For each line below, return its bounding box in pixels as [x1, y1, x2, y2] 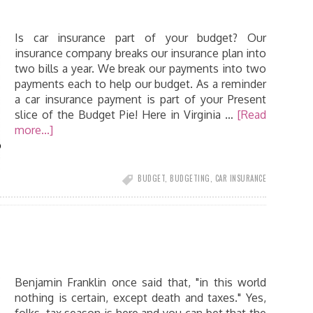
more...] [15, 123, 53, 137]
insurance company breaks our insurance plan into [15, 46, 266, 60]
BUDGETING [170, 173, 210, 184]
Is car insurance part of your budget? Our [15, 31, 266, 45]
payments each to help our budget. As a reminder [15, 77, 266, 91]
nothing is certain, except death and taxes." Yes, [15, 291, 266, 305]
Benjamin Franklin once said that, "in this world [15, 275, 266, 289]
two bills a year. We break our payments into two [15, 61, 266, 75]
